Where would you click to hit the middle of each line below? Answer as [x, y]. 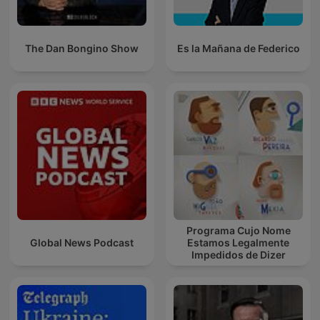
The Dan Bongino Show [82, 49]
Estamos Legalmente [238, 243]
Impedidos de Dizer [238, 255]
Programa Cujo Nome [238, 231]
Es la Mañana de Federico [238, 49]
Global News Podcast [82, 243]
